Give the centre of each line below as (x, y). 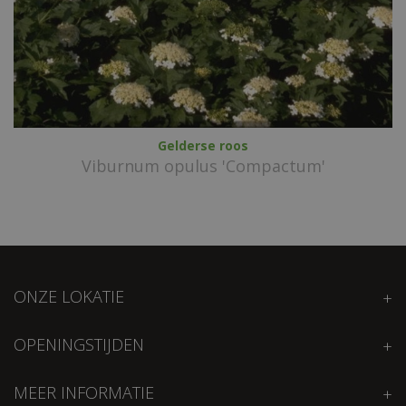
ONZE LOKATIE (69, 296)
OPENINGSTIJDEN (79, 344)
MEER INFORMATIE (84, 392)
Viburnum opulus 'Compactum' (203, 165)
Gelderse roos (203, 145)
